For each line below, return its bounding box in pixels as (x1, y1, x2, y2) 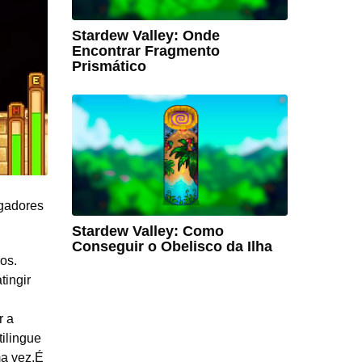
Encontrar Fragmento (71, 42, 220, 59)
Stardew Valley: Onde (71, 27, 220, 44)
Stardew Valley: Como (71, 223, 224, 240)
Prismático (71, 57, 146, 74)
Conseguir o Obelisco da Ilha (71, 238, 272, 255)
